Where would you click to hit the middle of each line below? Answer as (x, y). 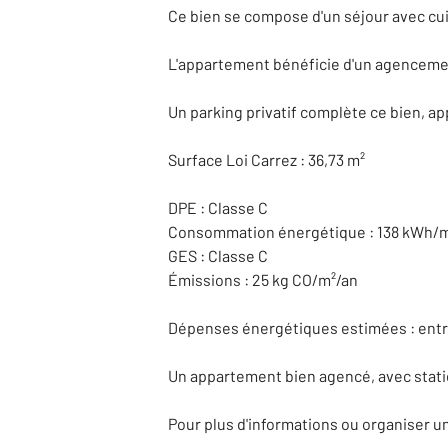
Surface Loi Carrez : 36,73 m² (266, 159)
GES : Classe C (218, 255)
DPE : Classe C (218, 207)
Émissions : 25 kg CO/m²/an (263, 279)
